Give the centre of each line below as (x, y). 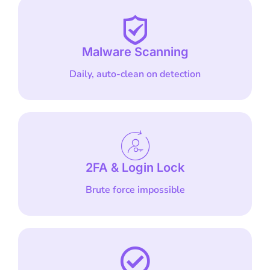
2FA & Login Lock (135, 168)
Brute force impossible (135, 190)
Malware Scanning (135, 52)
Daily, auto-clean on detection (135, 74)
